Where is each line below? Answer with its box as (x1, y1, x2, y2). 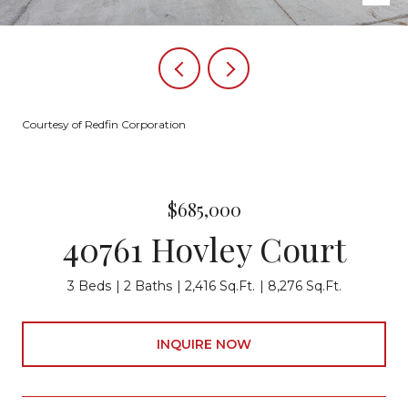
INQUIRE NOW (157, 335, 251, 352)
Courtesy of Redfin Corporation (22, 117, 186, 131)
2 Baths (123, 278, 172, 294)
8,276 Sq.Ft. (267, 278, 342, 294)
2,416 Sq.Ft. (184, 278, 255, 294)
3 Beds (66, 278, 111, 294)
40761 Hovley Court (62, 227, 346, 270)
